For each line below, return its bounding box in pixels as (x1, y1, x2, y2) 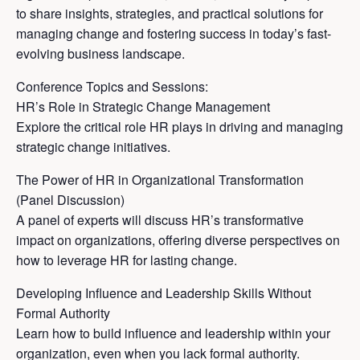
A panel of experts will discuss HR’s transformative (16, 211, 304, 230)
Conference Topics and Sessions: (16, 77, 208, 96)
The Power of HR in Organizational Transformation (16, 170, 304, 190)
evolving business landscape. (16, 44, 185, 63)
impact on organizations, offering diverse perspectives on (16, 231, 340, 250)
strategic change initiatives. (16, 137, 170, 157)
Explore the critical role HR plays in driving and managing (16, 117, 343, 137)
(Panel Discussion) (16, 190, 125, 210)
